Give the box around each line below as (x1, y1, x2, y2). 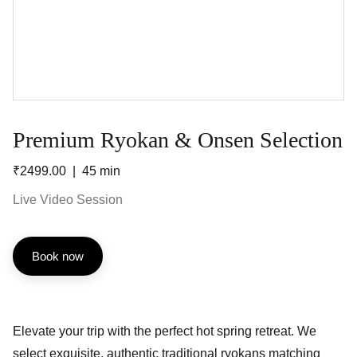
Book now (32, 249, 84, 263)
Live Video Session (13, 193, 123, 206)
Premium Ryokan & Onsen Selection (13, 127, 343, 152)
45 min (82, 164, 120, 178)
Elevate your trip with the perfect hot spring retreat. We (13, 324, 316, 338)
